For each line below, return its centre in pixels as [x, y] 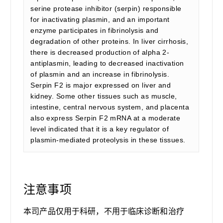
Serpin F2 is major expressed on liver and [101, 85]
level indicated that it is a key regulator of [100, 129]
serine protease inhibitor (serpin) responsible [106, 8]
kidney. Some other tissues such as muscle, [104, 96]
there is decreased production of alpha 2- [100, 52]
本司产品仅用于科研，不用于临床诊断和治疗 [104, 211]
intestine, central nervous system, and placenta [110, 107]
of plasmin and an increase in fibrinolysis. [100, 74]
